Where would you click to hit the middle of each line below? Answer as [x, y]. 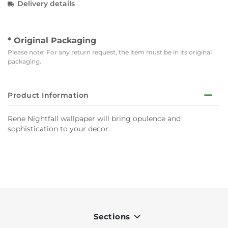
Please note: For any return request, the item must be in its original [110, 52]
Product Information [48, 95]
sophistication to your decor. [59, 129]
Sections [113, 217]
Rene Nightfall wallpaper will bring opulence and [94, 119]
